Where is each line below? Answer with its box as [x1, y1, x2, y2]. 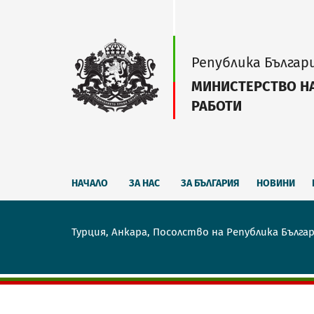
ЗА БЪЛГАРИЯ [181, 177, 240, 189]
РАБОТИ [191, 97, 242, 114]
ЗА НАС [129, 177, 160, 189]
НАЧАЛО [71, 177, 108, 189]
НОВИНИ [257, 177, 295, 189]
